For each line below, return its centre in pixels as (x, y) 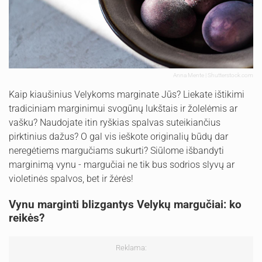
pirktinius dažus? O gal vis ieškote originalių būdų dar (118, 137)
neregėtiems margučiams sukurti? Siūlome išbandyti (116, 151)
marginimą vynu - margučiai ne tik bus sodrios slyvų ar (122, 165)
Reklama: (131, 248)
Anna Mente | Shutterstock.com (213, 75)
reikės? (27, 218)
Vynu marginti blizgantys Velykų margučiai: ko (125, 205)
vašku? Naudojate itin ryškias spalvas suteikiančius (115, 123)
